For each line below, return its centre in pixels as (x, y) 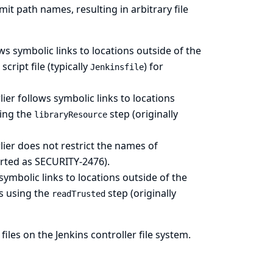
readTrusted (78, 194)
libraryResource (70, 115)
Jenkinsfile (117, 67)
